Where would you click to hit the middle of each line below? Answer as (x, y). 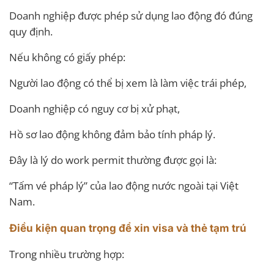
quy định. (31, 31)
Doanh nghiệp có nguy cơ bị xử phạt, (94, 108)
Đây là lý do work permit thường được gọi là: (113, 160)
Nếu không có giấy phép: (67, 57)
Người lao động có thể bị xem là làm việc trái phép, (128, 83)
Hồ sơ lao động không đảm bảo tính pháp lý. (112, 134)
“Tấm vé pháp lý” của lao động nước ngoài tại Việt (124, 185)
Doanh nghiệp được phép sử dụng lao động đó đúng (131, 15)
